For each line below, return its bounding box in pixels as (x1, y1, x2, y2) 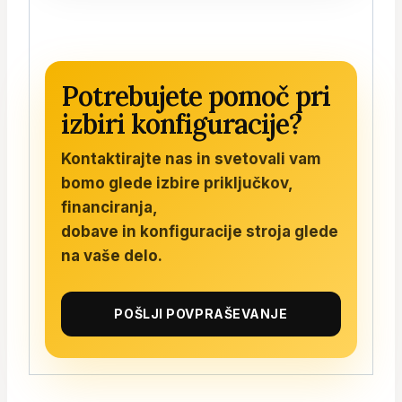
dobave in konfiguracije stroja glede (61, 222, 338, 240)
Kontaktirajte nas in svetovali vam (61, 149, 321, 168)
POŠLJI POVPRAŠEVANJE (114, 305, 288, 321)
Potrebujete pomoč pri (61, 78, 330, 113)
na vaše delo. (61, 246, 162, 265)
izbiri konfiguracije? (61, 106, 301, 141)
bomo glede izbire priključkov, (61, 173, 293, 192)
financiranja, (61, 197, 158, 216)
